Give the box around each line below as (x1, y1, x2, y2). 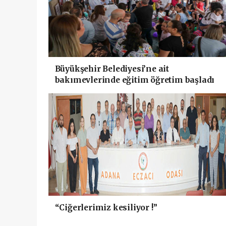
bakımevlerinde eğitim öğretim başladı (54, 75, 215, 85)
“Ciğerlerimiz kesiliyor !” (54, 203, 157, 212)
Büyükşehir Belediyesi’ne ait (54, 64, 169, 74)
